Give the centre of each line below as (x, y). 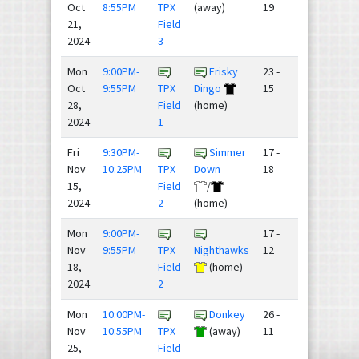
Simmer (228, 152)
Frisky (224, 71)
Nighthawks (222, 250)
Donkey (227, 314)
